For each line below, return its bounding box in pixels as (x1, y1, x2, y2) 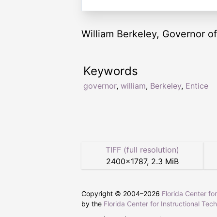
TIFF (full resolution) (106, 144, 179, 155)
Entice (186, 80, 208, 91)
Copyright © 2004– (81, 189, 143, 198)
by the (81, 199, 104, 208)
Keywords (83, 63, 138, 78)
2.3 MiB (151, 156, 179, 166)
